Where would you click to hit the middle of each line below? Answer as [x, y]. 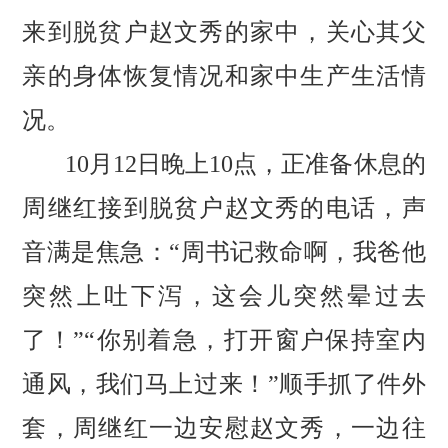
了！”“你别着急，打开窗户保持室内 [224, 340]
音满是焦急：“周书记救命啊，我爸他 [224, 252]
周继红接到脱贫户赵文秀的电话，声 [224, 208]
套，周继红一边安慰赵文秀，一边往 [224, 428]
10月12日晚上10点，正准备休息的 [245, 164]
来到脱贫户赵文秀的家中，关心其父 [224, 32]
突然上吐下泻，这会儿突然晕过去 [224, 296]
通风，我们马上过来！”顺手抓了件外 [224, 384]
